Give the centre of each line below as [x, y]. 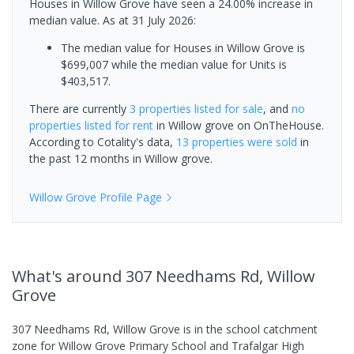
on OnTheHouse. [279, 125]
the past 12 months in [87, 158]
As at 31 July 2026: [149, 20]
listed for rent [117, 125]
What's [39, 276]
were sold [271, 141]
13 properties [210, 141]
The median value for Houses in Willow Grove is [183, 47]
